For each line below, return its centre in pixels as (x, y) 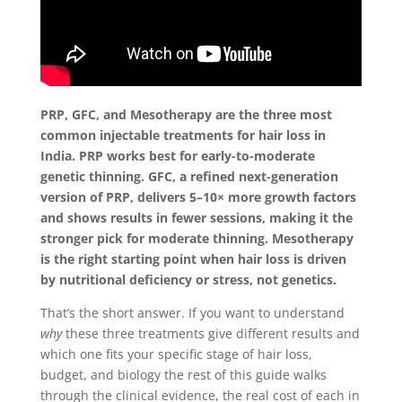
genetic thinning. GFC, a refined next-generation (189, 176)
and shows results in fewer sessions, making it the (196, 218)
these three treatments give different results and (210, 333)
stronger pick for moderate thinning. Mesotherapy (197, 238)
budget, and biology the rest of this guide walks (183, 375)
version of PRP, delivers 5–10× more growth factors (198, 197)
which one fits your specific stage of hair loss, (176, 354)
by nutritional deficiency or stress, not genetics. (188, 280)
